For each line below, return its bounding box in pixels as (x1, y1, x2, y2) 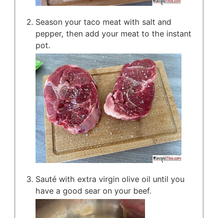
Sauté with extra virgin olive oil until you (36, 174, 184, 184)
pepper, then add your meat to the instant (36, 29, 191, 39)
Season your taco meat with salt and (36, 17, 171, 27)
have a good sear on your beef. (36, 186, 151, 196)
